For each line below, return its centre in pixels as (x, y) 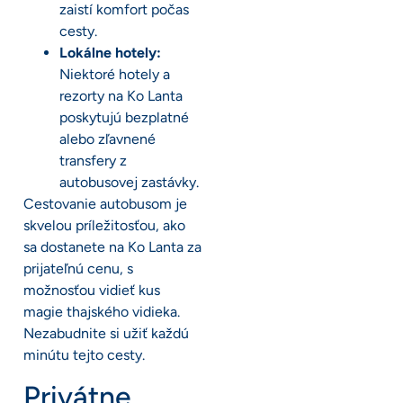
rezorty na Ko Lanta (121, 96)
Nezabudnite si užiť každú (106, 334)
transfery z (93, 161)
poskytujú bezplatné (124, 118)
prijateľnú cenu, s (78, 269)
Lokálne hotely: (110, 53)
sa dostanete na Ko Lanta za (112, 247)
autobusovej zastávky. (129, 183)
